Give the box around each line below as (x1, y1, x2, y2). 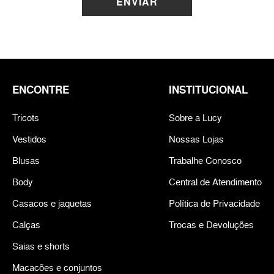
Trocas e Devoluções (169, 218, 254, 232)
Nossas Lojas (169, 133, 224, 146)
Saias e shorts (12, 240, 70, 253)
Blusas (12, 154, 40, 168)
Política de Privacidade (169, 197, 260, 210)
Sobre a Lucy (169, 111, 222, 125)
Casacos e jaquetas (12, 197, 92, 210)
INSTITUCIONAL (169, 83, 248, 98)
